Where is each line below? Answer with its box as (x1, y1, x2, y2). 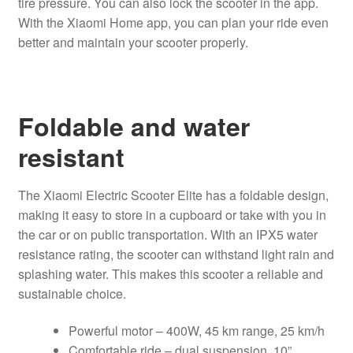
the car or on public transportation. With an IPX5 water (17, 225, 318, 243)
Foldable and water (17, 107, 250, 144)
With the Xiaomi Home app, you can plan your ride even (17, 13, 329, 32)
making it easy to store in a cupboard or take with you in (17, 205, 326, 224)
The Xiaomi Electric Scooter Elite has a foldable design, (17, 185, 329, 204)
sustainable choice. (17, 284, 126, 303)
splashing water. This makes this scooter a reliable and (17, 264, 323, 283)
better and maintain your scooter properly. (17, 33, 248, 52)
